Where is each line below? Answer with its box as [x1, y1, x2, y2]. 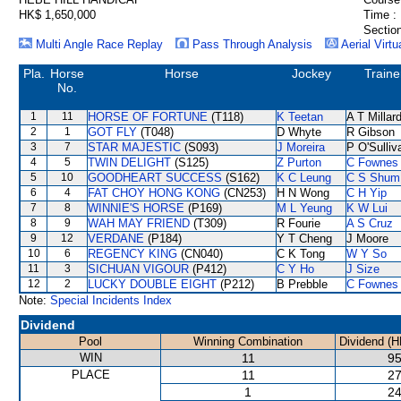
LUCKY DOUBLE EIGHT [88, 277, 217, 291]
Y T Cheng [277, 232, 332, 245]
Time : [363, 8, 397, 21]
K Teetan [277, 110, 323, 124]
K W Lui [346, 201, 388, 215]
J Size [346, 262, 380, 276]
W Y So [346, 247, 387, 260]
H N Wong [277, 186, 329, 200]
